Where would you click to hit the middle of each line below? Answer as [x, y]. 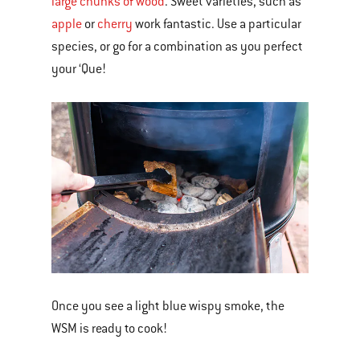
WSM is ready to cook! [109, 329]
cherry [115, 24]
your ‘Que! [79, 69]
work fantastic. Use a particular [217, 24]
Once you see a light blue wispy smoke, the [168, 307]
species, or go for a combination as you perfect [177, 46]
